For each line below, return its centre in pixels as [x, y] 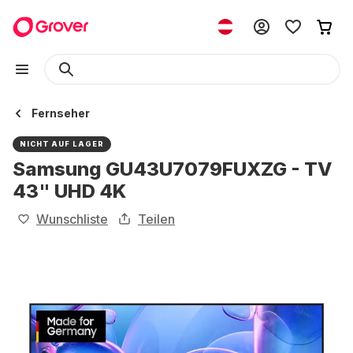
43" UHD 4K [69, 191]
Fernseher [61, 113]
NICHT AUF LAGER [62, 144]
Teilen [156, 219]
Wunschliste [72, 219]
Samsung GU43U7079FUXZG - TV [172, 169]
